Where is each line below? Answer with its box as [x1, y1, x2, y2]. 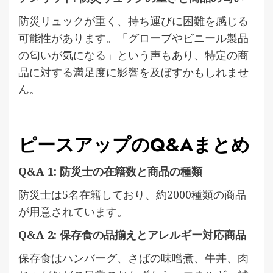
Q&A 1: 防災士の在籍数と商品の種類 [18, 163, 202, 179]
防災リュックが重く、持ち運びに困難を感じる [18, 13, 249, 28]
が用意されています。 [18, 204, 128, 219]
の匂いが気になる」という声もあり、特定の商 [18, 47, 249, 62]
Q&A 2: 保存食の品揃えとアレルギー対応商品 [18, 227, 246, 242]
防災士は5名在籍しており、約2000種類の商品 [18, 186, 246, 202]
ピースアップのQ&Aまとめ [18, 131, 250, 158]
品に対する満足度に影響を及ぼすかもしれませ [18, 64, 249, 79]
